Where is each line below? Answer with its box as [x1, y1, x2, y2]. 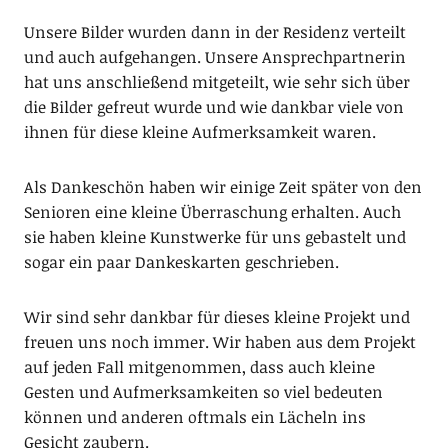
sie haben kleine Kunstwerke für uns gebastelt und [23, 226, 406, 249]
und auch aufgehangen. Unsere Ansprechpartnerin [23, 46, 406, 69]
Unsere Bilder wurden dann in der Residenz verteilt [23, 21, 406, 44]
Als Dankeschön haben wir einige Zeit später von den [23, 176, 422, 199]
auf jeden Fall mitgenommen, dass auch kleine [23, 356, 375, 379]
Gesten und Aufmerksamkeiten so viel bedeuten [23, 381, 383, 404]
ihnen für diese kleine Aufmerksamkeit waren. [23, 121, 376, 144]
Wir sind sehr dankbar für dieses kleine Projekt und [23, 306, 410, 329]
